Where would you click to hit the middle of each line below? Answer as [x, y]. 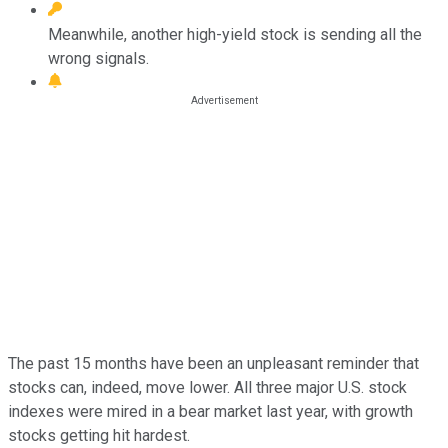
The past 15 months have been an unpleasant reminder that [213, 363]
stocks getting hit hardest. [99, 435]
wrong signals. [98, 58]
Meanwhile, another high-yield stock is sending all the [235, 34]
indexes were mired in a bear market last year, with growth [210, 411]
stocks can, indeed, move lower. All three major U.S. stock [207, 387]
